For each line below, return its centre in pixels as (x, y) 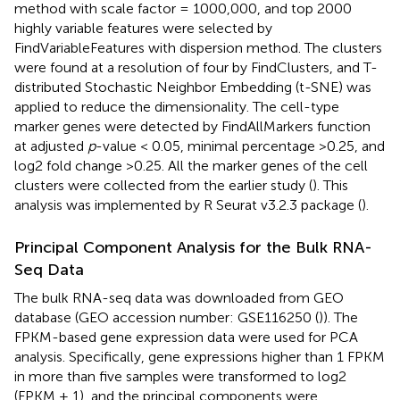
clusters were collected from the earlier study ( (163, 185)
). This (330, 185)
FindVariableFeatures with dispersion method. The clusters (198, 47)
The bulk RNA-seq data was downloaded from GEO (179, 297)
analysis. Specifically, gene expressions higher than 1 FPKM (200, 356)
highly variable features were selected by (143, 28)
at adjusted (51, 146)
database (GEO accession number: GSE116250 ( (167, 317)
